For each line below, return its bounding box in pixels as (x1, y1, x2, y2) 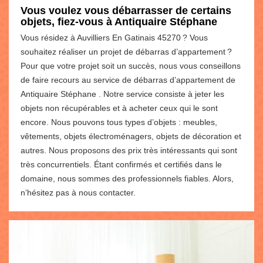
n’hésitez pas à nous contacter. (21, 187, 136, 197)
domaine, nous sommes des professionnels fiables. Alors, (21, 173, 234, 183)
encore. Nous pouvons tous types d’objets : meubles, (21, 117, 217, 127)
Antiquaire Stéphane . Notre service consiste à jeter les (21, 89, 224, 99)
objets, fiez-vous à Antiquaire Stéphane (21, 15, 217, 28)
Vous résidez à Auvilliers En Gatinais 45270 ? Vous (21, 32, 208, 42)
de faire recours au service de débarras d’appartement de (21, 75, 235, 85)
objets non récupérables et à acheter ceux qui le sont (21, 103, 218, 113)
